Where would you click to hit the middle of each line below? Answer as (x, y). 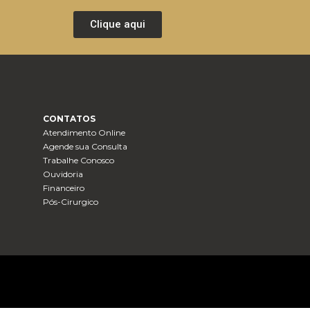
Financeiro (64, 188)
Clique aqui (118, 25)
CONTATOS (70, 119)
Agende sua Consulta (85, 147)
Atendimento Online (84, 133)
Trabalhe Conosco (79, 161)
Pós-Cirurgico (71, 202)
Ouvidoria (63, 174)
